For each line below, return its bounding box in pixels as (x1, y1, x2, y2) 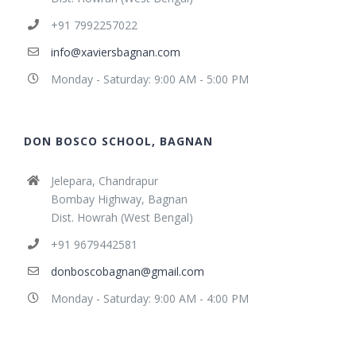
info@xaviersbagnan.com (50, 44, 180, 60)
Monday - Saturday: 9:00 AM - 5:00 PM (50, 72, 249, 87)
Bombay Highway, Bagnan (50, 191, 188, 207)
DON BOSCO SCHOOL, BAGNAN (24, 133, 213, 149)
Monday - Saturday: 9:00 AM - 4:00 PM (50, 290, 249, 306)
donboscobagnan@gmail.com (50, 263, 204, 279)
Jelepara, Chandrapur (50, 172, 158, 188)
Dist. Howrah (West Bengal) (50, 209, 193, 225)
